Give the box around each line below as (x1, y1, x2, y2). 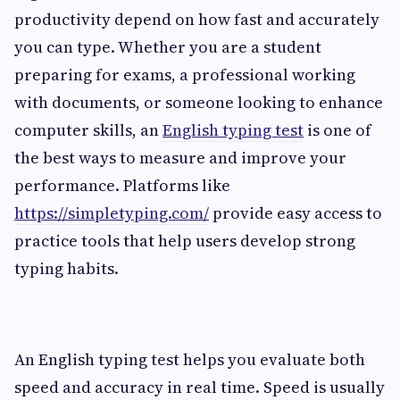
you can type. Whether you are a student (14, 35, 321, 58)
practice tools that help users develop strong (14, 229, 355, 252)
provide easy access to (209, 201, 382, 224)
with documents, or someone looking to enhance (14, 90, 383, 113)
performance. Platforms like (14, 173, 230, 196)
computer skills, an (14, 118, 162, 141)
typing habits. (14, 256, 119, 279)
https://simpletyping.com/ (14, 201, 209, 224)
